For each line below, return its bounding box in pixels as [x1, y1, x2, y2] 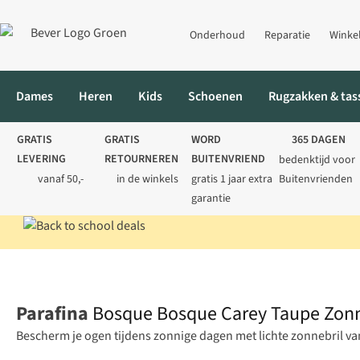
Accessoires [91, 257, 154, 276]
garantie [191, 190, 231, 207]
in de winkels [117, 171, 179, 187]
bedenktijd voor [278, 152, 355, 168]
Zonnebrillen [167, 257, 238, 276]
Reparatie [264, 27, 310, 43]
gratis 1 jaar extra [191, 171, 272, 187]
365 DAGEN [292, 132, 346, 148]
